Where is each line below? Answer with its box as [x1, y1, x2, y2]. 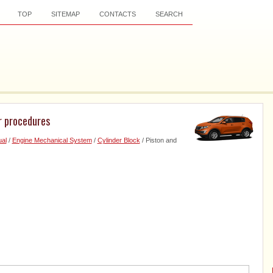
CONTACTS [99, 10, 136, 18]
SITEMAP [51, 10, 80, 18]
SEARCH [155, 10, 183, 18]
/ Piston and [140, 136, 177, 144]
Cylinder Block [97, 136, 140, 144]
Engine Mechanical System [12, 136, 92, 144]
